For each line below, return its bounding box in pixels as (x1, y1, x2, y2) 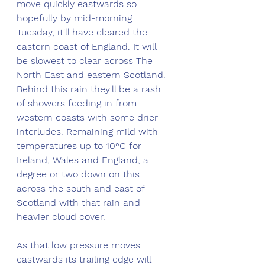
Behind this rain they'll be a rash (17, 83, 164, 95)
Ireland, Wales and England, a (17, 154, 151, 166)
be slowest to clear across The (17, 55, 156, 67)
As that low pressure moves (17, 240, 143, 251)
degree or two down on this (17, 169, 143, 180)
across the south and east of (17, 183, 147, 195)
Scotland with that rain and (17, 197, 143, 209)
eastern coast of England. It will (17, 41, 159, 53)
